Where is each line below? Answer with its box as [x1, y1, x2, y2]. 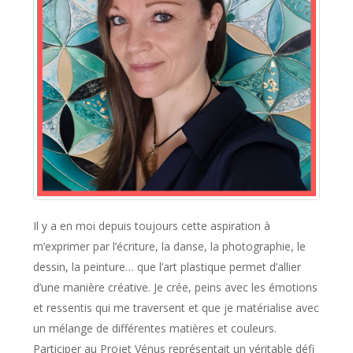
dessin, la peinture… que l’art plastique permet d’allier [32, 259, 301, 275]
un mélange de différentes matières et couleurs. [32, 321, 277, 336]
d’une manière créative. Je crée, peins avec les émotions [32, 280, 318, 295]
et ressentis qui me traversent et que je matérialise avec [32, 300, 319, 316]
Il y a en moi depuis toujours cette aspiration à [32, 218, 270, 234]
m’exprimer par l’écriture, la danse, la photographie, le [32, 239, 306, 255]
